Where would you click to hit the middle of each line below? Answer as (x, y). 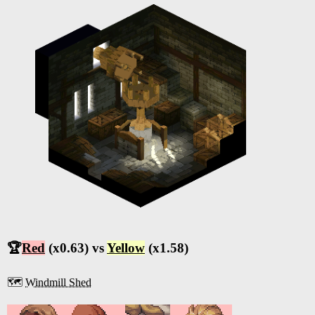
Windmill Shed (58, 282)
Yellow (126, 247)
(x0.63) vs (76, 247)
